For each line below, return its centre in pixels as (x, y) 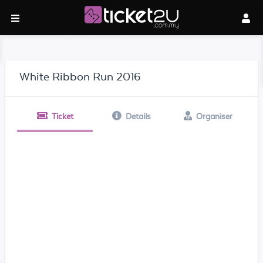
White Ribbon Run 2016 (80, 76)
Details (138, 116)
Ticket (62, 116)
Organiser (214, 116)
